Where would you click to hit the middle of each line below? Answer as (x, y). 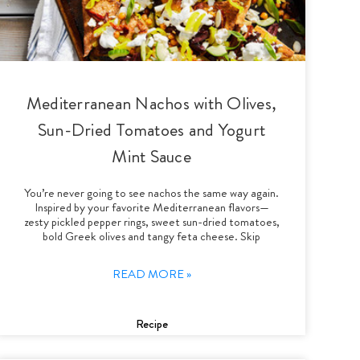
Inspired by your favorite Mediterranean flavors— (151, 207)
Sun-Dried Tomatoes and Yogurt (151, 129)
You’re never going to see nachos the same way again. (152, 192)
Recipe (151, 323)
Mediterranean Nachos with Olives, (151, 103)
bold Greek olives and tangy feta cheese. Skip (152, 236)
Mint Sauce (151, 156)
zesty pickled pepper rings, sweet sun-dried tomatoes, (151, 221)
